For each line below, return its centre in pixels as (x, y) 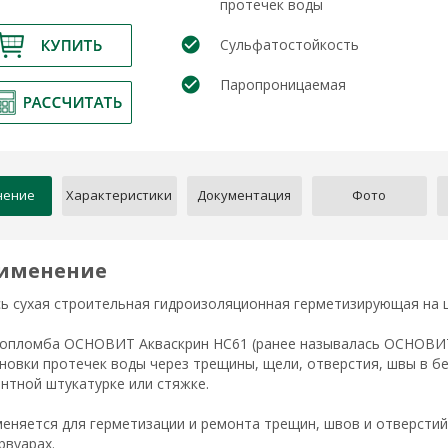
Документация (244, 194)
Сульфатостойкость (289, 44)
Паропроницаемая (282, 84)
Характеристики (119, 194)
